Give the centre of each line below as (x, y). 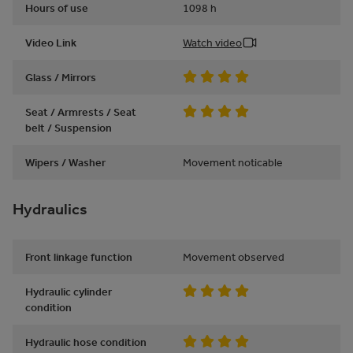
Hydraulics (50, 209)
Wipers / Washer (65, 162)
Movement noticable (233, 162)
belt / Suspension (69, 128)
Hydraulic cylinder (69, 292)
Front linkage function (79, 257)
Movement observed (234, 257)
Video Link (51, 43)
